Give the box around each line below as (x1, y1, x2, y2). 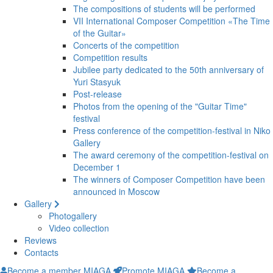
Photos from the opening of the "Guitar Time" (73, 100, 247, 112)
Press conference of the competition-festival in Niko (73, 124, 271, 136)
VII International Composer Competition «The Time (73, 15, 270, 27)
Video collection (49, 222, 109, 234)
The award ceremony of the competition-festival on (73, 149, 269, 161)
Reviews (24, 234, 57, 246)
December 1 (73, 161, 121, 173)
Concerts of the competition (73, 39, 179, 51)
